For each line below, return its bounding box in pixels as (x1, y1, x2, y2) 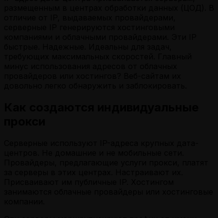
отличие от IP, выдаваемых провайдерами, (4, 12, 176, 22)
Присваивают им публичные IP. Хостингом (4, 177, 174, 187)
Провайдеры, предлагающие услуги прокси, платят (4, 157, 208, 167)
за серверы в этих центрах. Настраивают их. (4, 167, 183, 177)
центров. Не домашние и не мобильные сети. (4, 147, 184, 158)
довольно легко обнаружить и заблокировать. (4, 80, 187, 91)
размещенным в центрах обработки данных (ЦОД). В (4, 2, 214, 13)
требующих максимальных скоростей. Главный (4, 51, 192, 61)
